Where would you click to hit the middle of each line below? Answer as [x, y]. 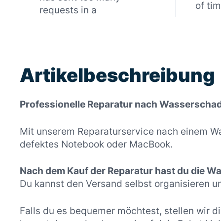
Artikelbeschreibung [117, 75]
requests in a [68, 10]
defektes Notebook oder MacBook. [96, 144]
